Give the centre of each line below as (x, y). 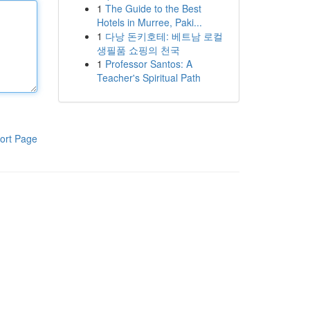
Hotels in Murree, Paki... (149, 22)
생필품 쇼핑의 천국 (138, 50)
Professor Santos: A (148, 64)
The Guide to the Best (153, 8)
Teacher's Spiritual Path (148, 77)
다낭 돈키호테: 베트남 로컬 (164, 36)
